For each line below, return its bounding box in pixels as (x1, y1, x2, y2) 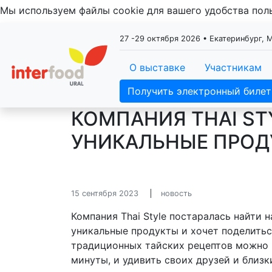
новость (161, 189, 192, 198)
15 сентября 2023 (71, 189, 138, 198)
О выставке (129, 61, 185, 73)
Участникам (205, 61, 262, 73)
